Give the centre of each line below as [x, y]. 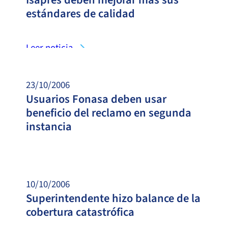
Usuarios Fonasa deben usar [96, 99]
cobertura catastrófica [80, 212]
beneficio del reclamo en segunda [109, 113]
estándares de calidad [80, 13]
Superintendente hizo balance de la [113, 198]
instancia [49, 126]
